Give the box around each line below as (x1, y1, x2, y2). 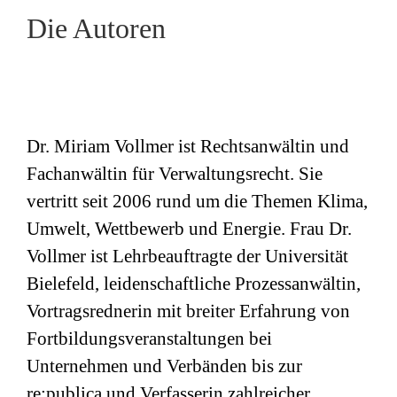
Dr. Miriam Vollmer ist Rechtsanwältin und (27, 136, 349, 158)
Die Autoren (27, 12, 166, 44)
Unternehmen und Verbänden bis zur (27, 355, 302, 378)
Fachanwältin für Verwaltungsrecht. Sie (27, 163, 323, 185)
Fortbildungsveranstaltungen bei (27, 328, 272, 350)
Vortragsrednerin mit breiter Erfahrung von (27, 300, 350, 323)
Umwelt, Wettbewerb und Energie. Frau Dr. (27, 218, 352, 240)
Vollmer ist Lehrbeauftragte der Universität (27, 245, 348, 268)
